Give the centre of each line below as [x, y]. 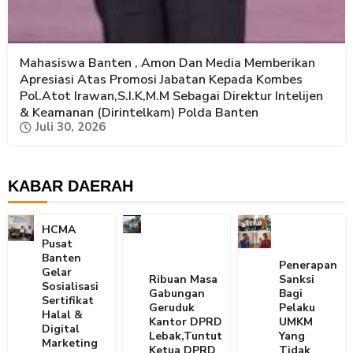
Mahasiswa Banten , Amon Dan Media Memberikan [167, 63]
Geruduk [172, 308]
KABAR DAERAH [71, 186]
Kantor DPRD [186, 322]
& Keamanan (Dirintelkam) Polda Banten [139, 113]
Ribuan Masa [183, 280]
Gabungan [177, 294]
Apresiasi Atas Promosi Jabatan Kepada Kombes [161, 80]
